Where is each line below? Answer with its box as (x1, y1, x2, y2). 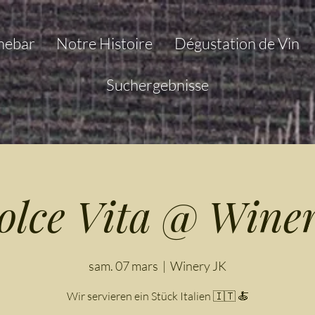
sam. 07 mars (89, 258, 158, 274)
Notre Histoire (56, 34, 153, 53)
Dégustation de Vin (174, 34, 300, 53)
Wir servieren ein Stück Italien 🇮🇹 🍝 (66, 289, 249, 303)
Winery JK (170, 258, 226, 274)
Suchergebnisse (106, 75, 209, 94)
